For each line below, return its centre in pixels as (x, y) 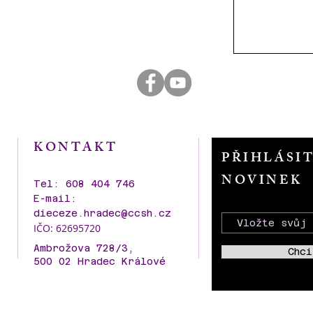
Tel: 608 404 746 (84, 184)
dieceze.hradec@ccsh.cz (102, 213)
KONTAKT (76, 149)
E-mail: (55, 198)
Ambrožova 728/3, (84, 248)
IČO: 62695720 (67, 228)
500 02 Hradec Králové (103, 261)
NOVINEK (262, 182)
